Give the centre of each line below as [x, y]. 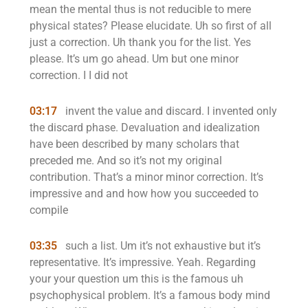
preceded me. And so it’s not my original [126, 161]
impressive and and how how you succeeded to [144, 194]
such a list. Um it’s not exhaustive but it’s [162, 246]
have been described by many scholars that [134, 144]
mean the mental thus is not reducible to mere [140, 9]
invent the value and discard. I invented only [170, 111]
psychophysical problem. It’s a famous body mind [150, 295]
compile [49, 210]
